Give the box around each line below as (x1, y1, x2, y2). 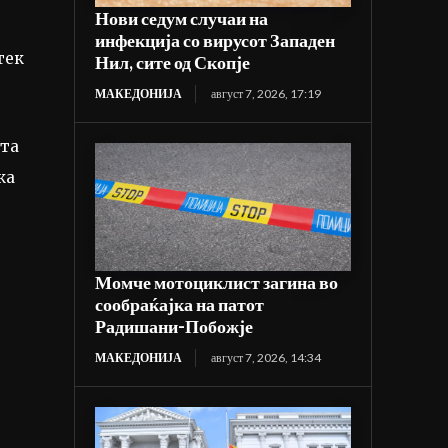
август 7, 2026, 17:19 (211, 86, 322, 102)
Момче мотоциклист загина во (95, 271, 339, 294)
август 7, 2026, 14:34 (211, 350, 322, 366)
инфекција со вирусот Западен (95, 29, 336, 52)
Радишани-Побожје (95, 315, 254, 338)
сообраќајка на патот (95, 293, 265, 316)
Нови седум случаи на (95, 7, 269, 30)
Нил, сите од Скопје (95, 51, 251, 74)
